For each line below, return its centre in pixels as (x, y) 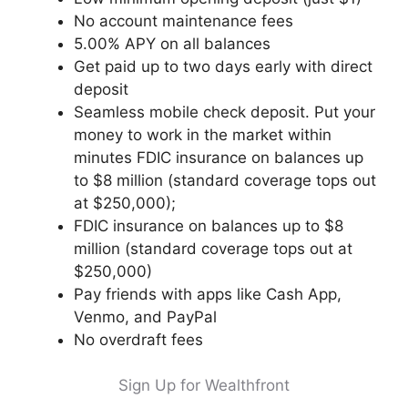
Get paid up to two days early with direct (223, 66)
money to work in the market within (203, 134)
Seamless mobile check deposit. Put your (224, 112)
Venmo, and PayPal (145, 316)
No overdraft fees (138, 339)
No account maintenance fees (184, 20)
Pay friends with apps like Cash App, (208, 294)
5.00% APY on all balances (172, 43)
